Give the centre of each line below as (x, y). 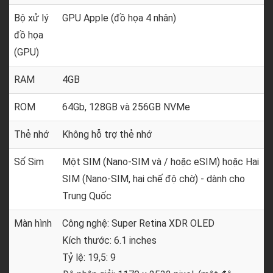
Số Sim (29, 162)
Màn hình (33, 223)
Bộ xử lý (31, 18)
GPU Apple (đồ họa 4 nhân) (119, 18)
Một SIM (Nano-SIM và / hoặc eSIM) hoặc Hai (161, 162)
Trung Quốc (87, 196)
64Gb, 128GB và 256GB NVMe (126, 107)
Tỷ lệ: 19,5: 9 (89, 257)
